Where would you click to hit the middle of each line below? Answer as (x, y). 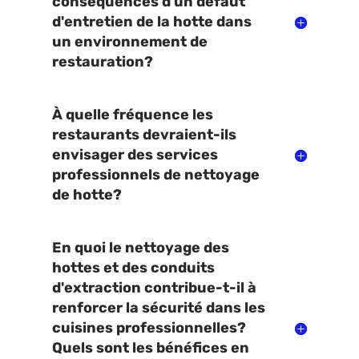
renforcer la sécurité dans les (158, 308)
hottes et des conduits (133, 268)
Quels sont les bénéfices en (150, 348)
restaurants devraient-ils (144, 135)
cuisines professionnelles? (149, 328)
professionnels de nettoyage (155, 175)
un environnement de (129, 42)
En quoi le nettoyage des (140, 248)
